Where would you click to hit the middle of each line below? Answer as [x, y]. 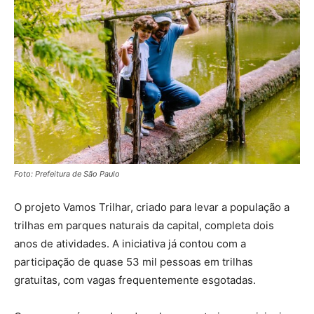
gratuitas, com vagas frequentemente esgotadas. [135, 280]
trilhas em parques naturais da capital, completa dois [144, 226]
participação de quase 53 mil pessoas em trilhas [134, 262]
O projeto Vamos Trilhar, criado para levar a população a [152, 207]
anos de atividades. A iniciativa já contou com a [130, 244]
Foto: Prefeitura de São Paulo [67, 174]
